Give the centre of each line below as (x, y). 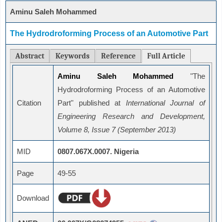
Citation (29, 103)
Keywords (73, 56)
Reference (118, 56)
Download (33, 198)
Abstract (30, 56)
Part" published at (92, 103)
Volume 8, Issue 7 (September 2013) (117, 130)
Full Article (166, 56)
